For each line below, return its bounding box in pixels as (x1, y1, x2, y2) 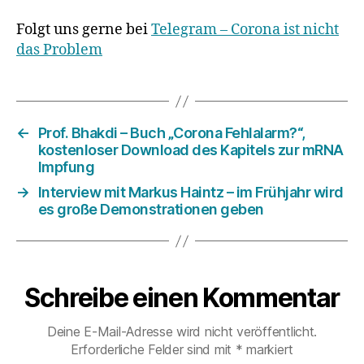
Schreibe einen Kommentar (24, 282, 340, 314)
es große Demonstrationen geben (37, 201, 264, 219)
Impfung (37, 158, 95, 176)
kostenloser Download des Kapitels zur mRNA (37, 141, 344, 159)
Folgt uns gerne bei (16, 20, 151, 40)
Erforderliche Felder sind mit (70, 341, 236, 358)
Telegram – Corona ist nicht (151, 20, 339, 40)
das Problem (16, 41, 102, 60)
